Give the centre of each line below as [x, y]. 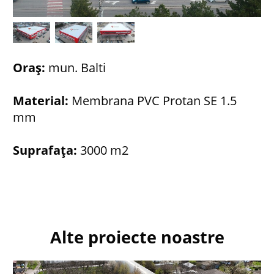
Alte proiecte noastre [137, 238]
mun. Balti [76, 68]
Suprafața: [45, 150]
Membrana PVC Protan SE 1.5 [154, 101]
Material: [42, 101]
